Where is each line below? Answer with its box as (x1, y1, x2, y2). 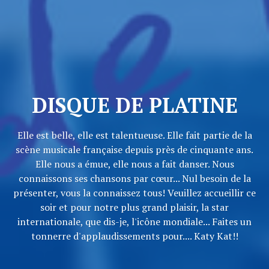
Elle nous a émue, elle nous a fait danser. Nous (35, 157, 234, 171)
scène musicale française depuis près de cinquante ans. (16, 143, 253, 157)
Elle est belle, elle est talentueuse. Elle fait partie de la (17, 128, 252, 142)
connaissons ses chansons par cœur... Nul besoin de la (18, 172, 251, 186)
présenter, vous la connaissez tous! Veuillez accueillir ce (13, 186, 256, 200)
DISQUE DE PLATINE (31, 91, 238, 119)
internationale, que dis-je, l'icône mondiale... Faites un (17, 215, 252, 229)
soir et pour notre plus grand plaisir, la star (40, 201, 229, 214)
